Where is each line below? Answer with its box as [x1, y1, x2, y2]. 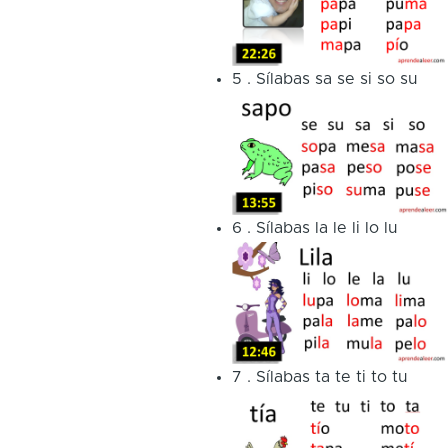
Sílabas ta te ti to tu [255, 368, 407, 385]
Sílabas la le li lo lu [255, 219, 397, 236]
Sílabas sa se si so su [255, 71, 417, 88]
